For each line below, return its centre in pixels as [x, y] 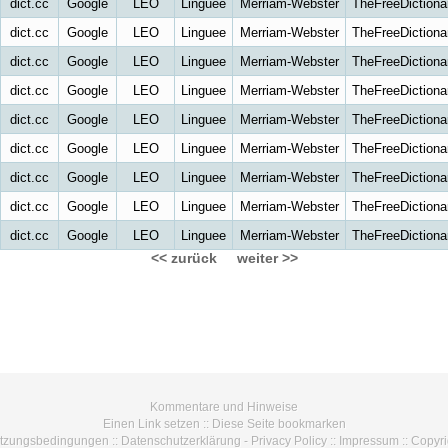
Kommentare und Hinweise [224, 407]
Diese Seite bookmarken [278, 424]
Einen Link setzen [151, 424]
